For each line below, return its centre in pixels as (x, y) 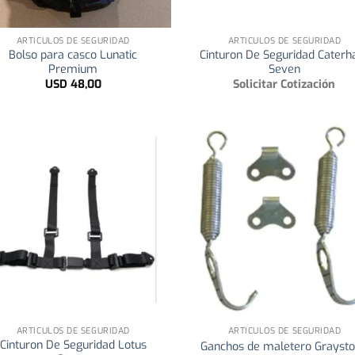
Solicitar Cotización (284, 85)
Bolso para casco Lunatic (73, 55)
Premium (73, 69)
